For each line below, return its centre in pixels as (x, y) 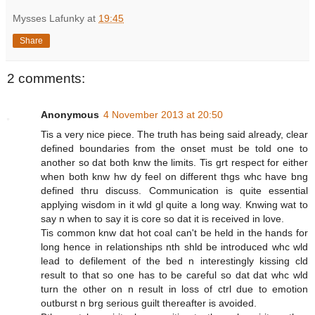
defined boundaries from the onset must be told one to (174, 149)
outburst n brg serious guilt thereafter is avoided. (149, 303)
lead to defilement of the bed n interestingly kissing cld (174, 261)
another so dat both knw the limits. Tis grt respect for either (174, 163)
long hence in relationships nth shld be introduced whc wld (174, 247)
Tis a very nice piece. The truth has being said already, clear (174, 135)
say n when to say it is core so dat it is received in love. (162, 219)
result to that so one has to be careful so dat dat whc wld (174, 275)
